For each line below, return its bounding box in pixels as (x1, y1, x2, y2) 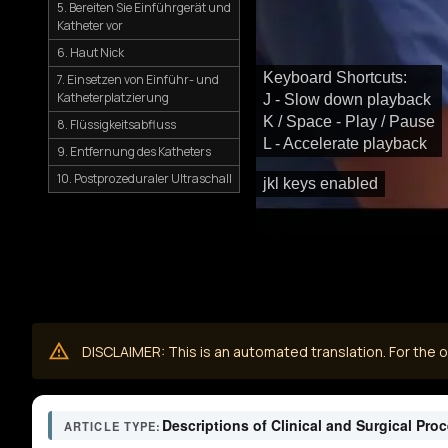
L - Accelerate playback (263, 135, 427, 152)
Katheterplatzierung (57, 89, 169, 106)
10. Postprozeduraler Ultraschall (57, 170, 232, 187)
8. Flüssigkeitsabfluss (57, 116, 176, 133)
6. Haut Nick (57, 44, 124, 61)
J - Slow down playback (263, 91, 431, 108)
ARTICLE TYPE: (64, 418, 162, 434)
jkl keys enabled (263, 175, 378, 192)
